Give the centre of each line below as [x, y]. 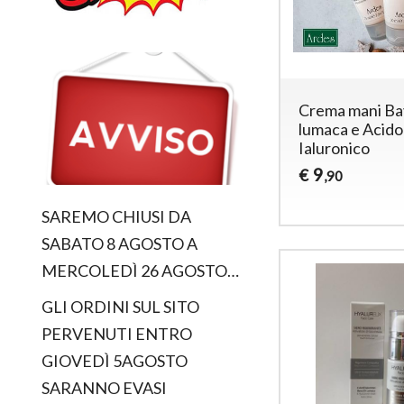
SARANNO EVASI [105, 388]
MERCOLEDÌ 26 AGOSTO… [141, 271]
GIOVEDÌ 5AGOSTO [115, 361]
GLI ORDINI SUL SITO [121, 307]
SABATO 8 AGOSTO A [120, 244]
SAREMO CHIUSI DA [117, 217]
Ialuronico [335, 147]
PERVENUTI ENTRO [117, 334]
